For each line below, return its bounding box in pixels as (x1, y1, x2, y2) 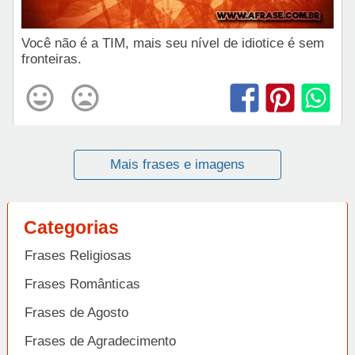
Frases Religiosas (25, 248, 132, 264)
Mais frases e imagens (110, 157, 245, 173)
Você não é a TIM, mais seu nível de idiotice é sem (21, 36, 324, 52)
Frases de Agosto (25, 305, 128, 321)
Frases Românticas (25, 277, 140, 292)
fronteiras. (21, 52, 82, 67)
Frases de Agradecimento (25, 334, 176, 349)
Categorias (24, 217, 119, 239)
